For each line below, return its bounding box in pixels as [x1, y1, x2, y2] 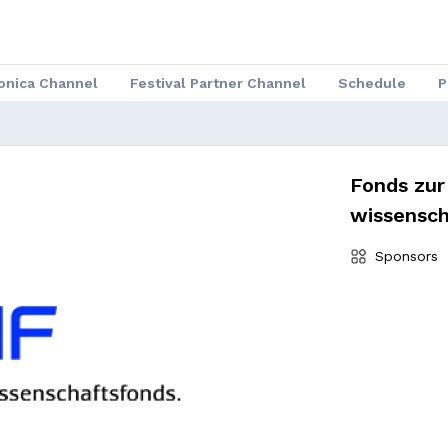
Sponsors [375, 248, 438, 264]
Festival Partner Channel [130, 75, 306, 91]
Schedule [338, 75, 406, 91]
